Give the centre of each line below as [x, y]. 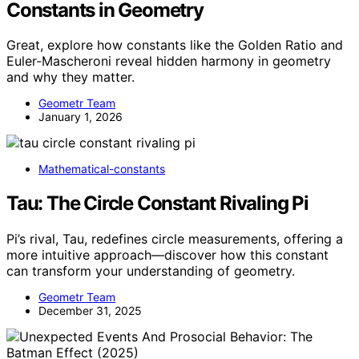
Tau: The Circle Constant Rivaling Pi [157, 204]
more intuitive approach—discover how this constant [167, 255]
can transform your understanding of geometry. [151, 271]
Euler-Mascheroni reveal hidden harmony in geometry [169, 61]
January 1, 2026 [81, 117]
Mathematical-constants [102, 169]
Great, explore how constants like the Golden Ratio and [175, 45]
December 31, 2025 [90, 311]
